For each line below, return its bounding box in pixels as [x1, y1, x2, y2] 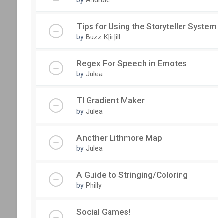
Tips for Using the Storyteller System [76, 21, 217, 31]
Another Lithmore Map [76, 132, 162, 143]
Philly [85, 182, 102, 190]
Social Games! [76, 207, 130, 217]
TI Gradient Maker [76, 95, 145, 106]
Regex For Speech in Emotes [76, 58, 187, 69]
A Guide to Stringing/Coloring [76, 170, 188, 180]
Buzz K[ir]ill [85, 33, 120, 41]
